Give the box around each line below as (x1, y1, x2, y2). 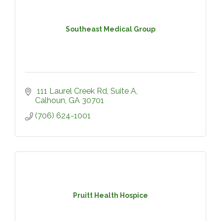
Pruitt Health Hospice (73, 191, 148, 199)
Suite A (110, 86, 136, 96)
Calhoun (35, 96, 65, 105)
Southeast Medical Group (66, 25, 155, 33)
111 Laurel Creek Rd (35, 86, 107, 96)
